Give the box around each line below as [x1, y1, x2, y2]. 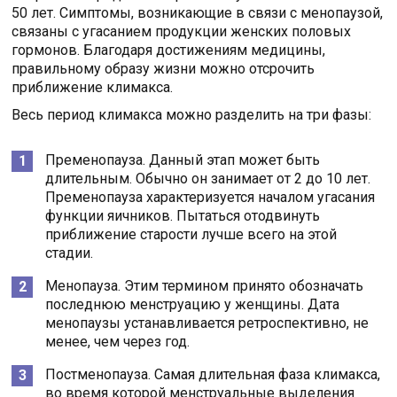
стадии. [45, 244, 94, 261]
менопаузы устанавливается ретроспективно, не [45, 314, 370, 331]
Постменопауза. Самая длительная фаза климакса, [45, 365, 381, 383]
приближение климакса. [12, 78, 174, 96]
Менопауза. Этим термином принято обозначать [45, 276, 364, 294]
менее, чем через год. [45, 332, 191, 350]
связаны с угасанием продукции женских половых [12, 22, 352, 40]
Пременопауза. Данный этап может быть [45, 151, 321, 168]
